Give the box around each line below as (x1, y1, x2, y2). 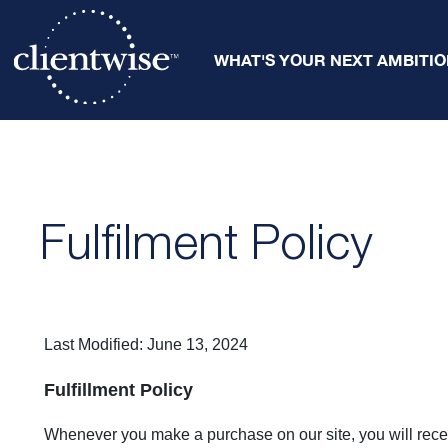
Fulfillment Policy (44, 380, 193, 400)
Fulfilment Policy (40, 213, 372, 269)
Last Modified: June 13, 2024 (44, 336, 248, 353)
